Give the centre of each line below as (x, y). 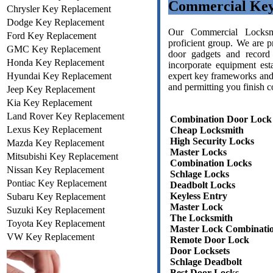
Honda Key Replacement (55, 62)
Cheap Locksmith (207, 130)
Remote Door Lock (210, 240)
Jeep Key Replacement (51, 89)
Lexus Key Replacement (54, 129)
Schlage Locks (200, 174)
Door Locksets (200, 251)
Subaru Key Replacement (56, 196)
